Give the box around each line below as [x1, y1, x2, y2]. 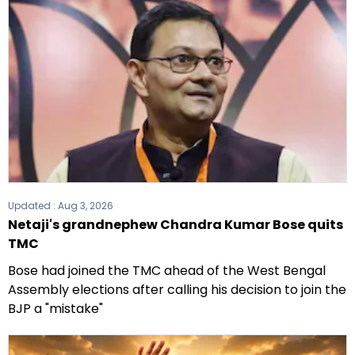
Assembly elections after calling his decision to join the [8, 280, 346, 299]
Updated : [8, 198, 58, 212]
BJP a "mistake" [8, 299, 103, 318]
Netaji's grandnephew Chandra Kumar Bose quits [8, 215, 343, 234]
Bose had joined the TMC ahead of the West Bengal [8, 261, 326, 280]
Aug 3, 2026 [58, 198, 113, 212]
